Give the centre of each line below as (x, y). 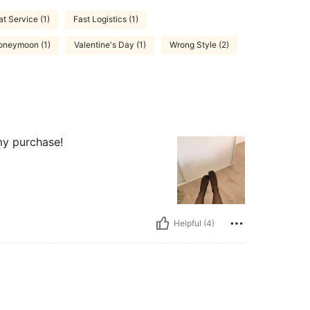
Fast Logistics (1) (106, 19)
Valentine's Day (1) (110, 45)
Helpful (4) (194, 224)
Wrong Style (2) (199, 45)
